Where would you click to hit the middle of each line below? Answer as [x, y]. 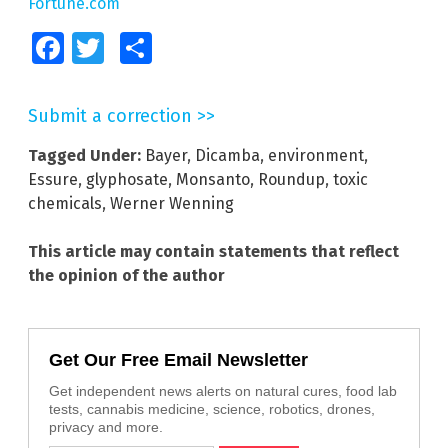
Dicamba [227, 155]
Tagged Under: [84, 155]
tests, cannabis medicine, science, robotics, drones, [212, 408]
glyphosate [127, 179]
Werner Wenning [172, 203]
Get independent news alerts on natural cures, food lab [223, 390]
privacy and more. [106, 426]
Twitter [121, 47]
